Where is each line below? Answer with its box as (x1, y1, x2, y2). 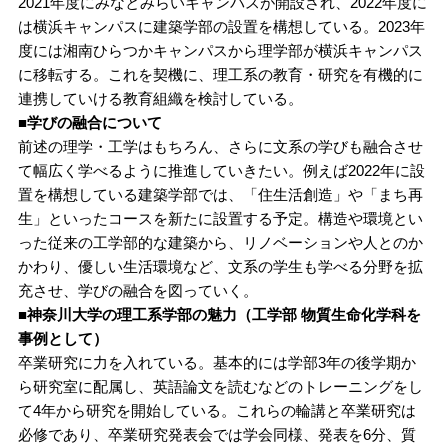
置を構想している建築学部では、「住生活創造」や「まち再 (17, 185, 423, 203)
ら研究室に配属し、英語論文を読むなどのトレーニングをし (17, 377, 423, 395)
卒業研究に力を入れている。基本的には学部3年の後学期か (17, 353, 416, 371)
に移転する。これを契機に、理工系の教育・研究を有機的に (17, 65, 423, 83)
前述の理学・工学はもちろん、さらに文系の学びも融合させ (17, 137, 423, 155)
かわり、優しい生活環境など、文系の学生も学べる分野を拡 (17, 257, 423, 275)
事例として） (17, 329, 108, 347)
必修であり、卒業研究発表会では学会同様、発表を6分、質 (17, 425, 416, 443)
